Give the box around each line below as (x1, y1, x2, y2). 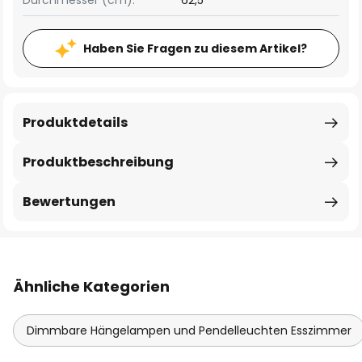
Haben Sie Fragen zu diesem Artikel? (83, 40, 307, 57)
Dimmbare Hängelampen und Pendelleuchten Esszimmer (27, 322, 351, 339)
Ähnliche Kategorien (13, 276, 170, 297)
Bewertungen (23, 192, 116, 211)
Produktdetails (23, 113, 128, 132)
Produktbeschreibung (23, 153, 174, 171)
